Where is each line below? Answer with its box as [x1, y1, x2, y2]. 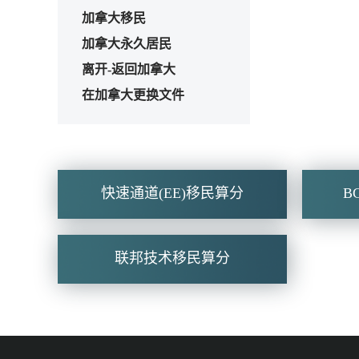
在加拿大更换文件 [82, 87, 184, 102]
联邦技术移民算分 [114, 249, 230, 266]
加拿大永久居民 [82, 36, 171, 50]
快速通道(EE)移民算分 [100, 184, 244, 201]
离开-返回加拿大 [82, 62, 175, 76]
